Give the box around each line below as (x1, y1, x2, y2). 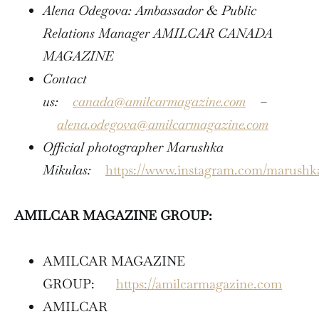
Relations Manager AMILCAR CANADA (43, 24, 273, 41)
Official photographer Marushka (43, 138, 224, 155)
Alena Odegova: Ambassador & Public (43, 1, 256, 19)
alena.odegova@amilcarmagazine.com (57, 115, 268, 132)
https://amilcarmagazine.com (116, 275, 282, 292)
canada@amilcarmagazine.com (73, 93, 246, 110)
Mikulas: (43, 161, 102, 178)
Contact (43, 70, 87, 87)
